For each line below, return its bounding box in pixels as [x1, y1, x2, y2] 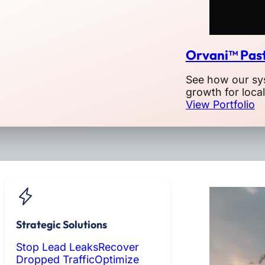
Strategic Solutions [15, 218, 107, 232]
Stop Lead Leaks [15, 240, 98, 253]
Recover [98, 240, 139, 253]
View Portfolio [185, 98, 255, 111]
